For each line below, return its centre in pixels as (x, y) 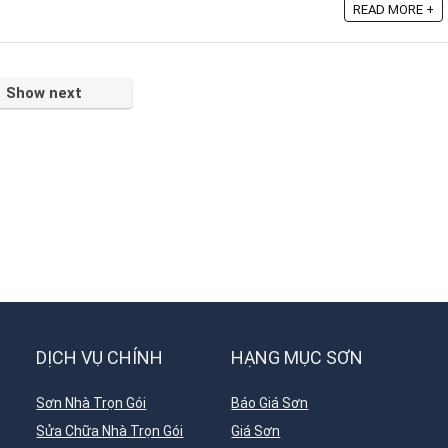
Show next (44, 93)
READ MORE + (393, 9)
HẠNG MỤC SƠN (297, 358)
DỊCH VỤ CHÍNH (100, 358)
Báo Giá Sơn (270, 403)
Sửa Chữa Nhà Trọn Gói (110, 431)
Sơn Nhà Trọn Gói (91, 403)
